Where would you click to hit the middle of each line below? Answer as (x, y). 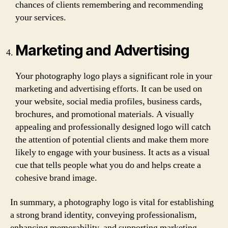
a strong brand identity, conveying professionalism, (104, 215)
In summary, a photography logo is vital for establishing (112, 202)
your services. (41, 18)
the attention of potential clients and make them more (112, 140)
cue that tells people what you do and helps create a (108, 165)
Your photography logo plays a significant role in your (114, 76)
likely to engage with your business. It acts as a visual (112, 152)
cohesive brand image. (56, 178)
